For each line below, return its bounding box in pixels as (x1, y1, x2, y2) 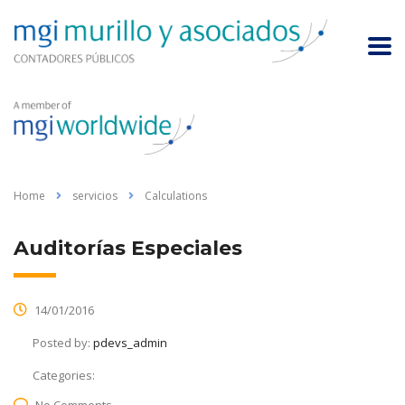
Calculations (145, 187, 207, 203)
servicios (72, 187, 118, 203)
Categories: (33, 366, 95, 383)
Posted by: (33, 334, 93, 351)
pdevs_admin (93, 334, 167, 351)
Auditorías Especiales (14, 235, 242, 260)
